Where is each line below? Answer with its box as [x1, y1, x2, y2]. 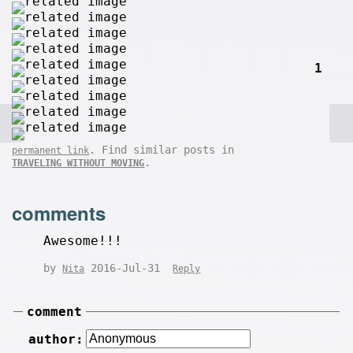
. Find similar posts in [89, 143, 235, 156]
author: [28, 332, 84, 347]
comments [12, 199, 106, 227]
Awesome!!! [43, 233, 123, 249]
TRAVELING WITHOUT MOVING [12, 157, 145, 169]
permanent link [12, 144, 90, 156]
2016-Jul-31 [84, 262, 173, 275]
